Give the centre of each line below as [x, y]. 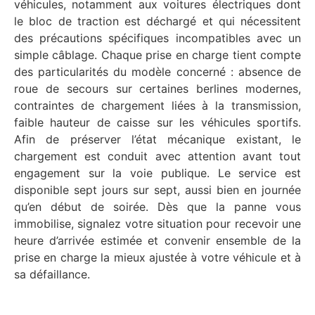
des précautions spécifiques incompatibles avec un [157, 38]
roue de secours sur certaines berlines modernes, [157, 89]
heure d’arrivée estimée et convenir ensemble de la [157, 241]
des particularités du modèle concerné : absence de [157, 72]
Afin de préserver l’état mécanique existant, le [157, 140]
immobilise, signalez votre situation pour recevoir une [157, 224]
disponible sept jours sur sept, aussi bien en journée [157, 190]
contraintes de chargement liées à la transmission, [157, 106]
